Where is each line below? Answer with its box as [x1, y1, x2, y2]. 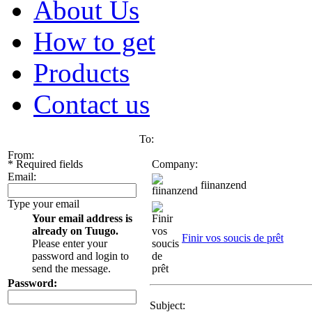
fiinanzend [201, 179, 247, 192]
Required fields [13, 158, 83, 171]
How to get [33, 26, 155, 57]
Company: [152, 158, 198, 171]
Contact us [33, 89, 150, 120]
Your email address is [32, 212, 132, 225]
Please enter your [32, 237, 107, 250]
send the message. [32, 263, 111, 275]
